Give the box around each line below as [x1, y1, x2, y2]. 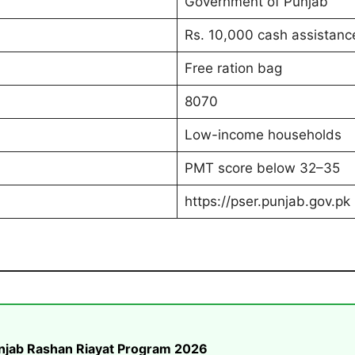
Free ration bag [184, 59, 282, 76]
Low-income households [184, 126, 342, 143]
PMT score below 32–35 [184, 159, 340, 176]
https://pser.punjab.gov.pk [184, 193, 350, 209]
